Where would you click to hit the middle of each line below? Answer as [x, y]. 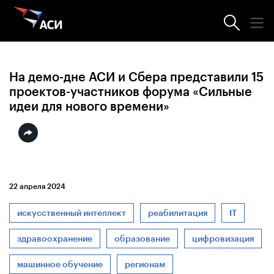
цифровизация [223, 239]
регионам [145, 264]
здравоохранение [55, 239]
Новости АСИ [69, 32]
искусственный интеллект [72, 213]
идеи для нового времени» [89, 106]
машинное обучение [60, 264]
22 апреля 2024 [37, 186]
